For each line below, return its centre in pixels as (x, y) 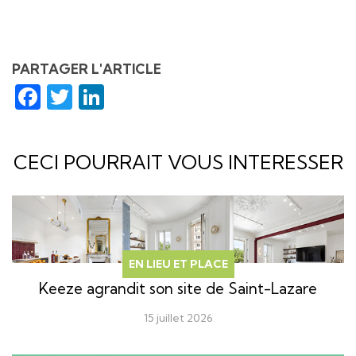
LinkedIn (154, 97)
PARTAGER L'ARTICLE (87, 68)
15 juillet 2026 (178, 317)
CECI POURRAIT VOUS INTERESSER (178, 162)
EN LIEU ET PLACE (178, 263)
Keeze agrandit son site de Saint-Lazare (178, 288)
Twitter (115, 97)
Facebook (98, 97)
